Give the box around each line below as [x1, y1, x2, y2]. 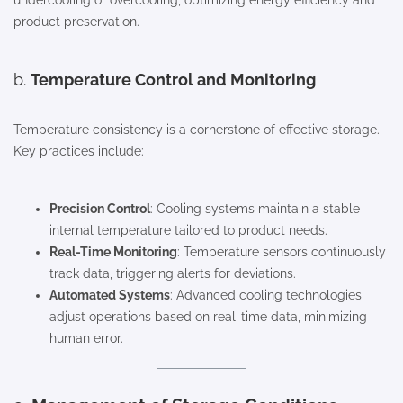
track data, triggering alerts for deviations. [49, 266, 296, 282]
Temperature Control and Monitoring [31, 70, 316, 90]
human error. [49, 331, 123, 346]
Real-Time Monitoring [49, 245, 177, 260]
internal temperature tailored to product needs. [49, 223, 327, 238]
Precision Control [49, 201, 150, 217]
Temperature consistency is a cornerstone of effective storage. [13, 122, 380, 138]
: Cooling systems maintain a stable [150, 201, 360, 217]
